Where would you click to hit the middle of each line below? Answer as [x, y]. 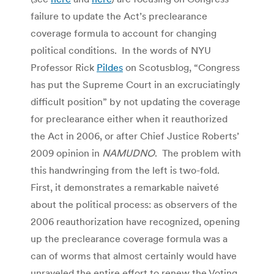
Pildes [110, 67]
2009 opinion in [66, 153]
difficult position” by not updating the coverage [135, 101]
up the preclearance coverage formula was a [129, 238]
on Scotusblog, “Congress [181, 67]
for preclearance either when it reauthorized [129, 118]
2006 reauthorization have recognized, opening [135, 221]
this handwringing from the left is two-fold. [126, 170]
